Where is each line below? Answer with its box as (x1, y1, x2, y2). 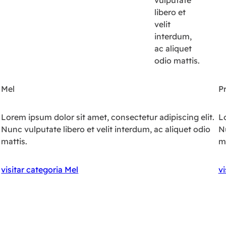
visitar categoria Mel (1, 164, 79, 175)
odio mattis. (154, 55, 200, 66)
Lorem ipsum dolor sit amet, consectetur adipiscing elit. (1, 112, 215, 122)
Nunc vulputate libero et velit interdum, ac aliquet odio (1, 124, 211, 134)
